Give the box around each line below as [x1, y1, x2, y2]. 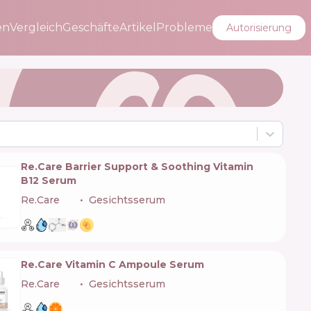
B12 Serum [21, 174, 76, 187]
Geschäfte [62, 21, 119, 34]
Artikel [119, 21, 156, 34]
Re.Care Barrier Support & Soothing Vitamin [21, 160, 253, 173]
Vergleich [10, 21, 62, 34]
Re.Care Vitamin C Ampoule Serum [21, 258, 204, 271]
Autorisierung [226, 22, 292, 34]
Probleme [156, 21, 212, 34]
